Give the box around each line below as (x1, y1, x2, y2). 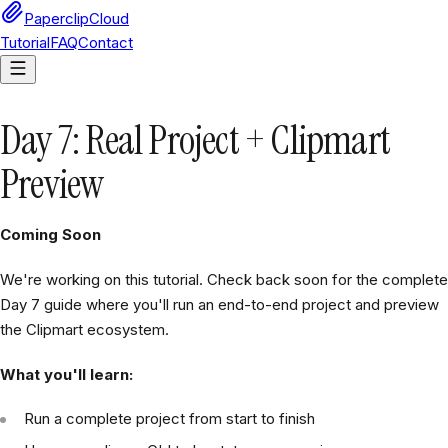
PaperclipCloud (24, 9, 129, 28)
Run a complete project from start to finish (24, 409, 315, 429)
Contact (78, 33, 133, 52)
